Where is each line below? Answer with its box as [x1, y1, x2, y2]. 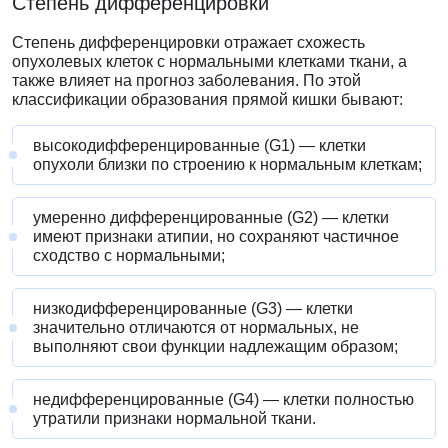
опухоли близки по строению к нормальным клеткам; [33, 156, 422, 174]
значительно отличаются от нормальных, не [33, 319, 359, 337]
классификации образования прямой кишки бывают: [12, 91, 403, 109]
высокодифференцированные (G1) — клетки [33, 137, 366, 155]
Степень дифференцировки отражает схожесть [12, 34, 365, 52]
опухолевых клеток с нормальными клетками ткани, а [12, 53, 407, 71]
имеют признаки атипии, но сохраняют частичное [33, 228, 399, 246]
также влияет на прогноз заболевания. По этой [12, 72, 361, 90]
